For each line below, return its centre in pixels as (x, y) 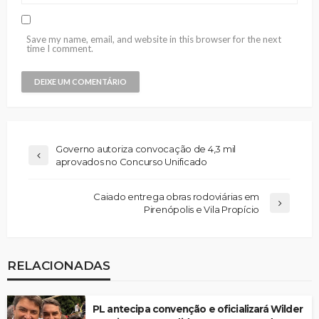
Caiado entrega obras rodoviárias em (176, 197)
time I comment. (60, 49)
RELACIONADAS (59, 266)
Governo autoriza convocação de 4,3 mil (146, 149)
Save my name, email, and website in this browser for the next (154, 40)
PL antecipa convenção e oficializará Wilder (198, 309)
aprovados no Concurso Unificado (131, 162)
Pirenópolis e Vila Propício (202, 210)
